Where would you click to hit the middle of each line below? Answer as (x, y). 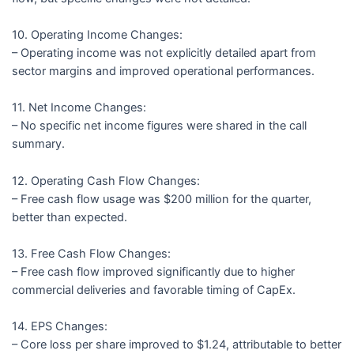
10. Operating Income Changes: (97, 34)
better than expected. (69, 217)
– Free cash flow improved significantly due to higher (153, 271)
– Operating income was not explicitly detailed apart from (164, 53)
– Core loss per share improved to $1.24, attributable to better (176, 345)
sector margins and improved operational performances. (163, 71)
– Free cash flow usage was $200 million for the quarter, (161, 199)
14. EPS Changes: (59, 327)
